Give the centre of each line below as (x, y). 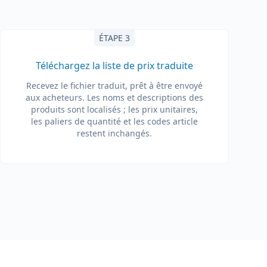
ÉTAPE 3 (114, 38)
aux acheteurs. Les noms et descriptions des (114, 97)
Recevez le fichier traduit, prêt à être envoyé (114, 86)
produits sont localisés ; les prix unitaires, (114, 109)
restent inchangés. (114, 133)
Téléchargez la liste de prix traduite (114, 66)
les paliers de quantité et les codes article (114, 121)
